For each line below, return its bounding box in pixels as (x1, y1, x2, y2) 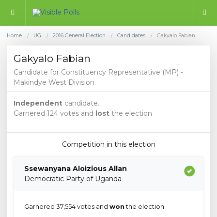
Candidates (117, 32, 145, 39)
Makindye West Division (14, 78, 94, 87)
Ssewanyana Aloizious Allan (24, 164, 127, 173)
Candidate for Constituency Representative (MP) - (14, 68, 183, 77)
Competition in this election (62, 140, 155, 149)
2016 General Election (53, 32, 106, 39)
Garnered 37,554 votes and (24, 202, 109, 211)
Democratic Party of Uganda (24, 174, 122, 184)
